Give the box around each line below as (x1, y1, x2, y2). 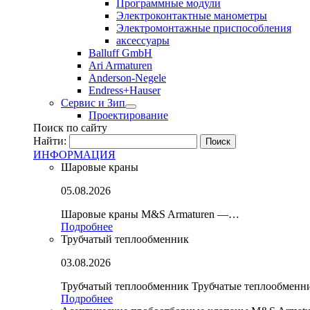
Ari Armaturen (89, 60, 152, 71)
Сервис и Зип (61, 97, 125, 109)
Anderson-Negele (89, 72, 166, 84)
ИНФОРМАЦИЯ (33, 149, 116, 161)
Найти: (33, 135, 66, 147)
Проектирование (89, 109, 168, 121)
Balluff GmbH (89, 47, 152, 59)
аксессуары (116, 35, 170, 46)
